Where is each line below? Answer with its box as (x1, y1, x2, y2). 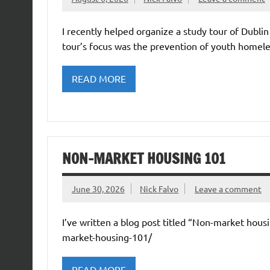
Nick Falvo (140, 183, 179, 195)
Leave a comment (194, 183, 262, 195)
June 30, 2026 (71, 183, 125, 195)
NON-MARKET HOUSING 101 (61, 148, 225, 169)
